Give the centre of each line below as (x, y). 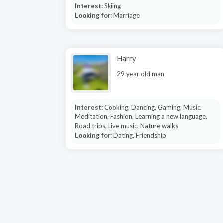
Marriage (126, 15)
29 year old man (141, 74)
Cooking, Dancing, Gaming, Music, (153, 107)
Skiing (112, 6)
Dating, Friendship (140, 135)
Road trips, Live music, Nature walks (126, 126)
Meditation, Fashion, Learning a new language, (141, 116)
